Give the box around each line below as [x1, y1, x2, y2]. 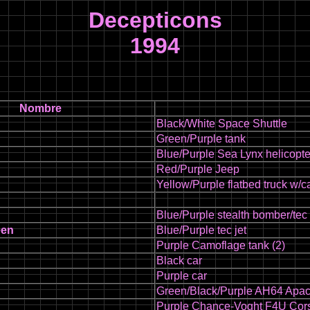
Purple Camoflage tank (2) [156, 239, 285, 251]
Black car [156, 255, 202, 266]
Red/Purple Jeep [156, 163, 239, 175]
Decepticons [88, 8, 222, 33]
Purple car [156, 270, 207, 282]
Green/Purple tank [156, 133, 246, 145]
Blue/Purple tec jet [156, 224, 246, 236]
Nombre [19, 102, 62, 114]
